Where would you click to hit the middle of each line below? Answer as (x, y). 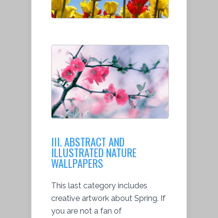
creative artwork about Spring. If (108, 199)
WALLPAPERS (77, 163)
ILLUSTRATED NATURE (94, 153)
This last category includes (99, 186)
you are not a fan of (86, 211)
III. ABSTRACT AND (88, 142)
